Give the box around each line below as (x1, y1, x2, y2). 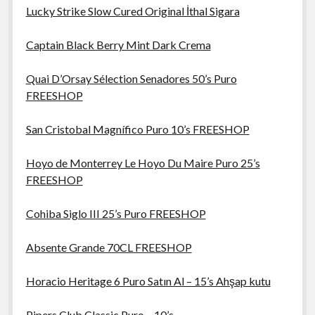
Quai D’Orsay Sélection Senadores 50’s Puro (25, 71, 237, 85)
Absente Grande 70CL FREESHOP (25, 240, 192, 254)
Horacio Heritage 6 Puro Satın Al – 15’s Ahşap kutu (25, 274, 271, 288)
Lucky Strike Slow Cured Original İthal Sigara (25, 4, 240, 18)
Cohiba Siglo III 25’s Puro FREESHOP (25, 206, 206, 220)
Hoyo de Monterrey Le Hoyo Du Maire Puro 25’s (25, 155, 260, 169)
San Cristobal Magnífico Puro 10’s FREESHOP (25, 122, 250, 136)
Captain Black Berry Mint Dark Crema (25, 37, 211, 51)
